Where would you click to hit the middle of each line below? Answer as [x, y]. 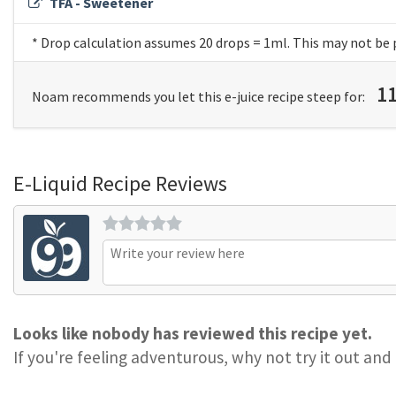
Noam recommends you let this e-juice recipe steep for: [200, 96]
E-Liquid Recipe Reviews [120, 183]
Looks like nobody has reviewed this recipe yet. [193, 333]
